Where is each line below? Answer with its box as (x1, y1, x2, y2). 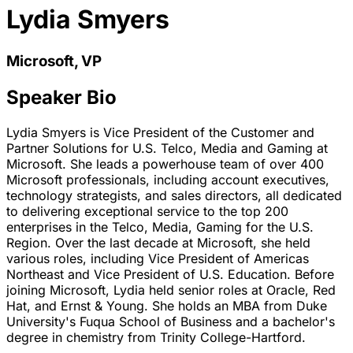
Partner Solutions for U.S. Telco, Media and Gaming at (6, 139, 328, 156)
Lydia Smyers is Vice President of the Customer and (6, 124, 314, 140)
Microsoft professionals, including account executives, (6, 171, 329, 188)
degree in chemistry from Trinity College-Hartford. (6, 329, 306, 345)
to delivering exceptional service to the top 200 (6, 203, 288, 219)
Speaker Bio (6, 85, 117, 109)
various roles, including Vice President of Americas (6, 250, 309, 266)
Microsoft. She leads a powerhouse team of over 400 (6, 155, 324, 172)
